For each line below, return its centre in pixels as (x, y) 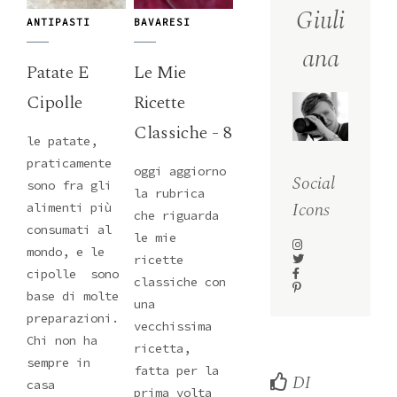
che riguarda (177, 216)
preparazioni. (73, 319)
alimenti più (69, 208)
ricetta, (163, 349)
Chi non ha (62, 341)
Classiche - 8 (183, 133)
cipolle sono (73, 274)
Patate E (58, 73)
